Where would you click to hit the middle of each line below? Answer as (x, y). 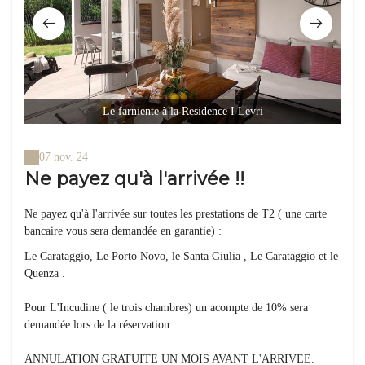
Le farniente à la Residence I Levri (182, 112)
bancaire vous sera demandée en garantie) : (123, 231)
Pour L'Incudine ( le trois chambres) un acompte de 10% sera (166, 308)
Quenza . (45, 274)
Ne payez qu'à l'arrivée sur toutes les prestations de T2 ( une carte (176, 214)
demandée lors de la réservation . (100, 325)
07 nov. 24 (64, 157)
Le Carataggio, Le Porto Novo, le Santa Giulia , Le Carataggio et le (181, 257)
